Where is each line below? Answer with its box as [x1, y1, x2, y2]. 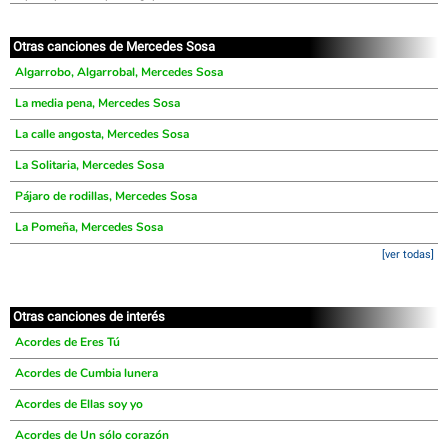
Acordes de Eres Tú [15, 334, 120, 350]
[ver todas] [382, 248, 434, 261]
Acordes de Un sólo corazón [15, 427, 169, 443]
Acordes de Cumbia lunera [15, 365, 158, 381]
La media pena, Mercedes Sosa [15, 95, 180, 111]
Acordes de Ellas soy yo [15, 396, 143, 412]
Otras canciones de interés [13, 309, 165, 324]
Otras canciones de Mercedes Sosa [13, 39, 215, 54]
